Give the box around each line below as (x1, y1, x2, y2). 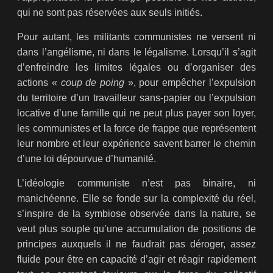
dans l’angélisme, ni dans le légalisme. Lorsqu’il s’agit (17, 47, 256, 58)
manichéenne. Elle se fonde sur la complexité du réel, (17, 193, 256, 204)
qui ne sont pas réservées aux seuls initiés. (17, 7, 203, 18)
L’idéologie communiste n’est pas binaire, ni (17, 178, 256, 189)
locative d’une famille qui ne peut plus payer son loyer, (17, 108, 256, 119)
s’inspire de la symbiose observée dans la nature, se (17, 208, 256, 219)
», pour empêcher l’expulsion (124, 77, 256, 88)
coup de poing (60, 77, 124, 88)
